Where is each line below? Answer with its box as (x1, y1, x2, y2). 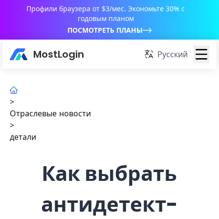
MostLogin (33, 47, 84, 61)
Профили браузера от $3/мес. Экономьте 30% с (26, 4, 185, 13)
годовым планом (77, 14, 134, 22)
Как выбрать (42, 159, 177, 188)
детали (10, 132, 36, 142)
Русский (157, 49, 188, 59)
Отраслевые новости (10, 109, 91, 118)
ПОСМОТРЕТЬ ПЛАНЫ (67, 26, 143, 34)
